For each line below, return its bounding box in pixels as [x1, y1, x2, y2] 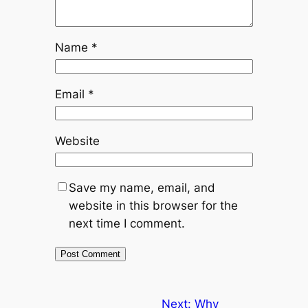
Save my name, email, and [68, 181, 215, 195]
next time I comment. [68, 217, 185, 231]
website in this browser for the [68, 199, 238, 213]
